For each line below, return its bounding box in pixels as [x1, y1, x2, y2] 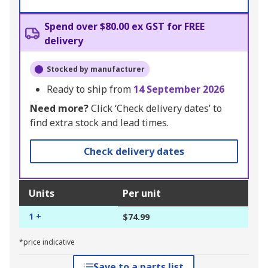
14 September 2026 [133, 83, 224, 96]
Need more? [30, 102, 89, 115]
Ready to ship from [47, 83, 133, 96]
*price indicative [19, 237, 75, 248]
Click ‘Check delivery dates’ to [89, 102, 222, 115]
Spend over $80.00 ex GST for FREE [44, 20, 205, 33]
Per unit [123, 187, 161, 200]
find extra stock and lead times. [30, 116, 169, 130]
